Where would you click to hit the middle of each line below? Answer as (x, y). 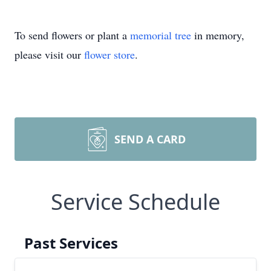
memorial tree (161, 35)
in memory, (218, 35)
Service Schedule (135, 202)
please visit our (49, 54)
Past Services (71, 243)
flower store (109, 54)
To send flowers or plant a (72, 35)
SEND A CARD (150, 139)
